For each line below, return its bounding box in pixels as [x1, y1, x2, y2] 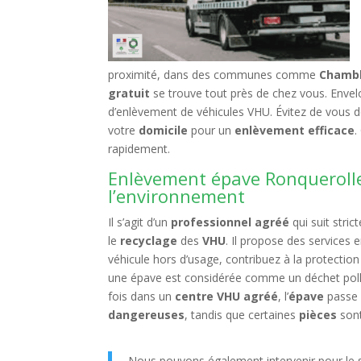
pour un [188, 122, 235, 138]
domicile [139, 122, 189, 138]
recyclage [120, 233, 178, 248]
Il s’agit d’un [108, 214, 172, 230]
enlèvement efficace [234, 122, 355, 138]
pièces [299, 307, 338, 322]
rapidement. [108, 141, 171, 156]
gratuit [108, 85, 151, 101]
